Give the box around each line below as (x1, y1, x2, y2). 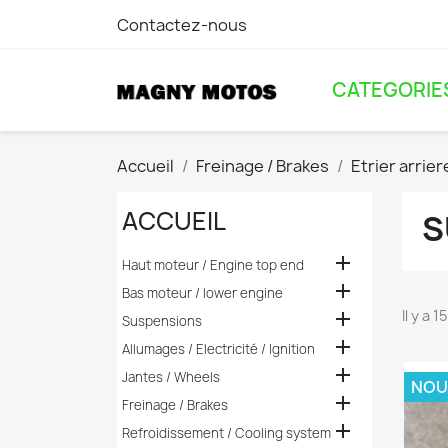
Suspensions (121, 312, 202, 330)
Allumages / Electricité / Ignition (121, 340, 315, 358)
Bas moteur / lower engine (121, 284, 283, 302)
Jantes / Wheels (121, 368, 220, 386)
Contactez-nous (117, 14, 247, 36)
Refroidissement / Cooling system (121, 424, 331, 442)
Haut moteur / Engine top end (121, 256, 304, 274)
